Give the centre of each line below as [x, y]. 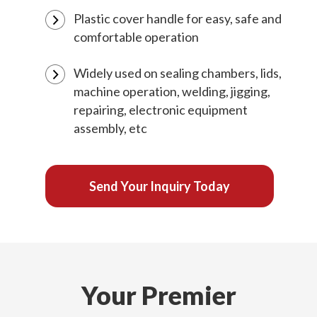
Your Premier [158, 295]
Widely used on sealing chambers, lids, [178, 73]
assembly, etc [110, 128]
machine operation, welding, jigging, [172, 91]
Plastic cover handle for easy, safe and [178, 18]
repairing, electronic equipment [161, 110]
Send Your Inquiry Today [160, 186]
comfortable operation [136, 37]
